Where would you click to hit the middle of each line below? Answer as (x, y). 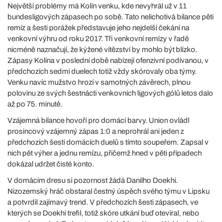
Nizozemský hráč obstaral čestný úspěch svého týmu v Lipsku (109, 191)
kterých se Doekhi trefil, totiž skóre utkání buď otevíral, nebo (103, 213)
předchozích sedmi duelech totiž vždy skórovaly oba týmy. (102, 71)
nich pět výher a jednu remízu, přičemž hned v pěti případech (105, 153)
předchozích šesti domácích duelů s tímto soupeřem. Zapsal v (108, 142)
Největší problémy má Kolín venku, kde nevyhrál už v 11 (97, 6)
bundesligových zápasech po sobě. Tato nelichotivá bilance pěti (111, 17)
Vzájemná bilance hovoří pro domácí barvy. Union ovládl (98, 120)
